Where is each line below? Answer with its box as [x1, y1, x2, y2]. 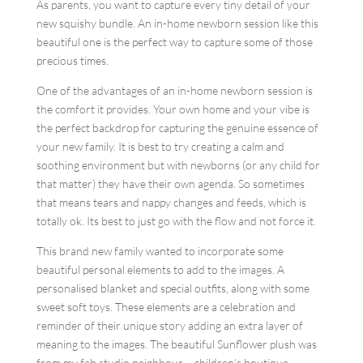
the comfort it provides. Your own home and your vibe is [36, 102, 310, 116]
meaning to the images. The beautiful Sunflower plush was [36, 337, 317, 351]
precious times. [36, 53, 109, 67]
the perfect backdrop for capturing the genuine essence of [36, 121, 318, 135]
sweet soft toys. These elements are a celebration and [36, 300, 296, 314]
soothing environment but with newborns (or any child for [36, 158, 320, 172]
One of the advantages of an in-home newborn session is [36, 83, 313, 97]
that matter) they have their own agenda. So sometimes [36, 177, 305, 190]
